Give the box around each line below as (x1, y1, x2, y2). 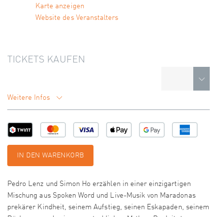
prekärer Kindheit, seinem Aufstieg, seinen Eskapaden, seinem (7, 204, 209, 212)
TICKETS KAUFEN (7, 55, 85, 65)
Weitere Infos (7, 94, 52, 102)
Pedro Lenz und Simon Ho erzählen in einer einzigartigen (7, 181, 191, 188)
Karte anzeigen (35, 3, 84, 11)
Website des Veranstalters (35, 15, 119, 22)
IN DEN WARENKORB (17, 152, 84, 159)
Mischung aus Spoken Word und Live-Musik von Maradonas (7, 192, 196, 200)
